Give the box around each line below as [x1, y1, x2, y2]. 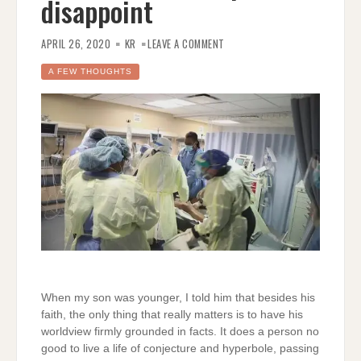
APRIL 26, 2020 [41, 36, 110, 52]
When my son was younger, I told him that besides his [41, 291, 315, 304]
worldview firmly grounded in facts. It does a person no [41, 325, 319, 338]
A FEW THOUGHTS [48, 67, 132, 77]
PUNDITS [223, 102, 263, 118]
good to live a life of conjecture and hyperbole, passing [41, 342, 319, 355]
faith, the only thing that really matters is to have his [41, 308, 303, 321]
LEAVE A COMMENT [147, 36, 225, 52]
